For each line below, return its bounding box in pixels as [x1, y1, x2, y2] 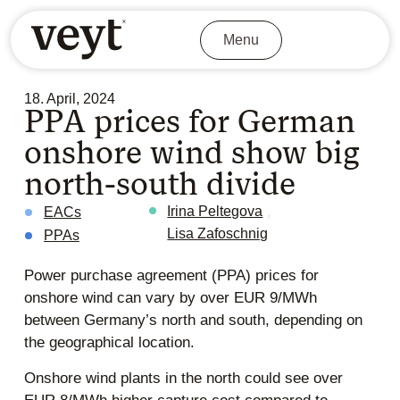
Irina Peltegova [167, 204, 263, 220]
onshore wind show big [23, 134, 360, 172]
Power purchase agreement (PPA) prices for [23, 267, 319, 285]
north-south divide [23, 165, 296, 204]
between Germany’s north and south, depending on [23, 312, 362, 329]
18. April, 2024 [23, 91, 115, 107]
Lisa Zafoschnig [167, 226, 269, 242]
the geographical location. [23, 334, 195, 352]
